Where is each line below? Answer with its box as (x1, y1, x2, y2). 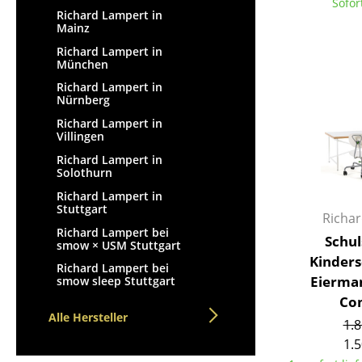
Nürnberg (57, 92, 110, 108)
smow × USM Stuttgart (57, 237, 181, 253)
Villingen (57, 128, 104, 145)
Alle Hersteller (48, 309, 128, 326)
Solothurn (57, 165, 112, 181)
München (57, 56, 108, 72)
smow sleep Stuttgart (57, 273, 175, 289)
